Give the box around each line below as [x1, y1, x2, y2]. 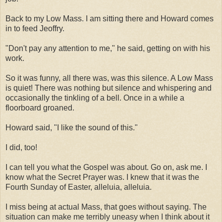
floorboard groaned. [5, 103, 74, 112]
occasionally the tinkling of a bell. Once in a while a [5, 93, 184, 102]
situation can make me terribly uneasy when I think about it [5, 212, 210, 221]
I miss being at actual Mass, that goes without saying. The [5, 202, 207, 211]
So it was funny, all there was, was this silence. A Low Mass [5, 73, 213, 82]
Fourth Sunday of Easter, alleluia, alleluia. [5, 182, 152, 191]
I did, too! [5, 143, 37, 152]
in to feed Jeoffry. [5, 24, 64, 33]
